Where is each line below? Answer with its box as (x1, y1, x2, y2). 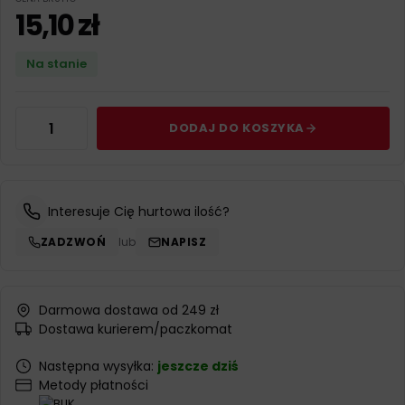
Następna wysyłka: (39, 357, 157, 375)
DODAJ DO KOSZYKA (169, 119, 305, 137)
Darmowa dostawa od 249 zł (39, 301, 219, 319)
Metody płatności (39, 376, 148, 394)
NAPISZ (161, 234, 207, 250)
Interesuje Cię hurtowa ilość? (48, 202, 230, 221)
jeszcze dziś (157, 357, 239, 375)
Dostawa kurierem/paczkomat (39, 320, 232, 338)
